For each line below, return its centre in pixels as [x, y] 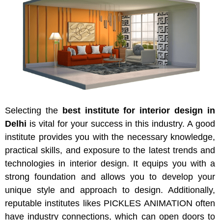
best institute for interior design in [139, 110]
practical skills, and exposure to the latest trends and [110, 150]
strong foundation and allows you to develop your [110, 177]
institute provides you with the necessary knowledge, [110, 137]
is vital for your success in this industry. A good [121, 124]
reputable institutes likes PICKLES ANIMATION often [110, 203]
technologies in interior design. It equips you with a [110, 163]
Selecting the [34, 110]
